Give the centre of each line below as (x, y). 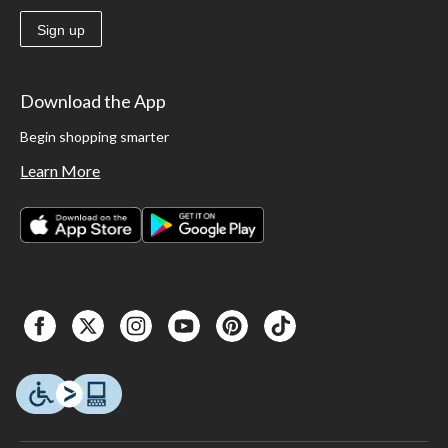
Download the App (93, 100)
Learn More (60, 170)
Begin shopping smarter (95, 136)
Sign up (61, 29)
